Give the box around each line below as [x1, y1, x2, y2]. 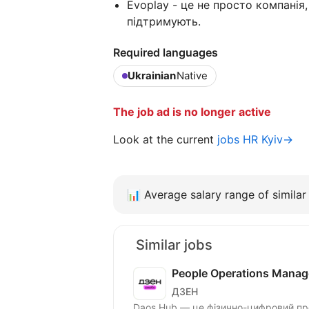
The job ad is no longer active [113, 105, 271, 119]
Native [177, 69, 208, 83]
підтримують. [127, 14, 201, 29]
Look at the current [113, 132, 217, 147]
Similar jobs [136, 237, 212, 254]
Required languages [113, 46, 218, 60]
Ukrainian [128, 69, 176, 83]
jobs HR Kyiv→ [217, 132, 293, 147]
